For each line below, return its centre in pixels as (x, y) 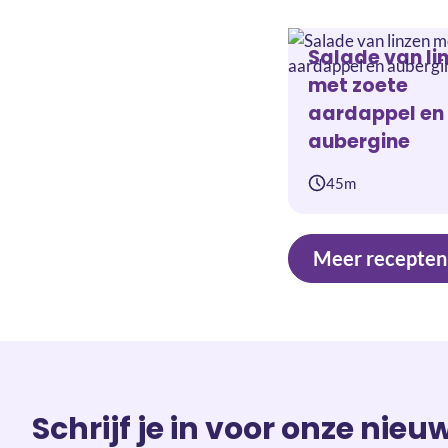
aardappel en (376, 113)
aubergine (359, 141)
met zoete (358, 85)
